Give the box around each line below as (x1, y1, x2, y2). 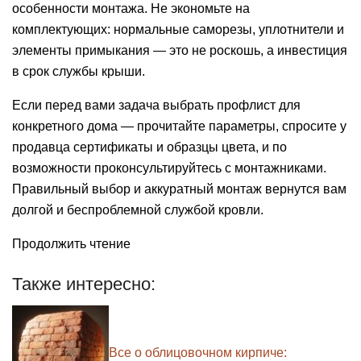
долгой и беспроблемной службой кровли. (12, 203, 263, 218)
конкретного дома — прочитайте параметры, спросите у (12, 119, 346, 134)
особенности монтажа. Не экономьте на (12, 2, 250, 16)
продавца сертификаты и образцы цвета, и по (12, 140, 287, 155)
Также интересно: (12, 274, 156, 295)
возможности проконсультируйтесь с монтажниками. (12, 161, 326, 176)
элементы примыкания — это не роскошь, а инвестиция (12, 44, 347, 58)
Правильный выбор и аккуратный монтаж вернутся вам (12, 182, 346, 197)
